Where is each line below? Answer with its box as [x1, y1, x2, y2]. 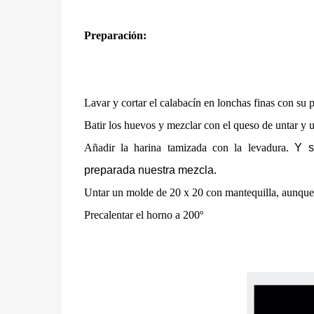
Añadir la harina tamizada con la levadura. [83, 141, 295, 153]
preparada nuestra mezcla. [83, 163, 217, 176]
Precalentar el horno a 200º [83, 208, 203, 221]
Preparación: [83, 29, 146, 41]
